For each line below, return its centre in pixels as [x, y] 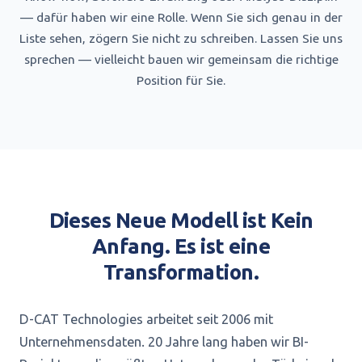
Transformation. [181, 272]
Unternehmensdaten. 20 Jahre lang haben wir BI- [164, 342]
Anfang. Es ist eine [181, 246]
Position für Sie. [181, 80]
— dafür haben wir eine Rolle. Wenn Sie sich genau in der [181, 17]
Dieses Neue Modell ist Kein [181, 220]
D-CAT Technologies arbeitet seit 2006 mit [146, 319]
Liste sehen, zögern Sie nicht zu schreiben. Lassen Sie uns [181, 38]
